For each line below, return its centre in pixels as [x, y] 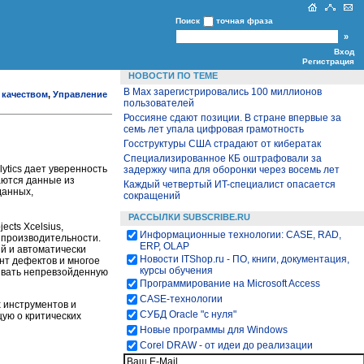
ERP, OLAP [165, 246]
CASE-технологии [181, 299]
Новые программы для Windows [214, 330]
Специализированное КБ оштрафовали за [223, 158]
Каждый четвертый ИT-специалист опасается [230, 184]
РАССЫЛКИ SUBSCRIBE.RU [189, 217]
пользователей [159, 103]
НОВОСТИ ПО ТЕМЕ [173, 76]
